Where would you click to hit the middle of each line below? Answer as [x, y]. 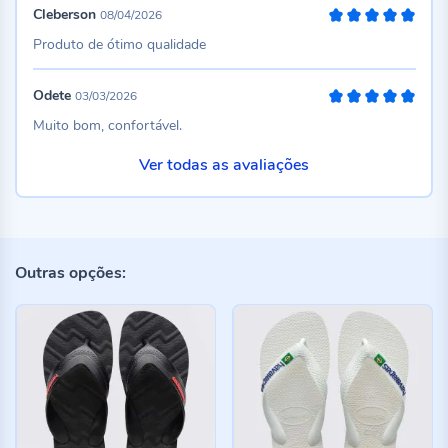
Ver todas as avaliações [224, 165]
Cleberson [64, 14]
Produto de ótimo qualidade [119, 44]
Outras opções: [70, 272]
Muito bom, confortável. [107, 125]
